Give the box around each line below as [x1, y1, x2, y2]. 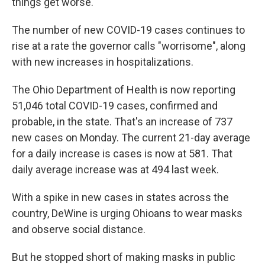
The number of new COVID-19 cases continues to [12, 24, 245, 36]
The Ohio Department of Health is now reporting [12, 83, 235, 96]
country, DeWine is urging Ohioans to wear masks [12, 207, 243, 219]
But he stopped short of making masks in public [12, 251, 235, 263]
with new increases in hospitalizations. [12, 56, 193, 68]
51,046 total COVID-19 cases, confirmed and [12, 99, 218, 112]
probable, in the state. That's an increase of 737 [12, 115, 232, 128]
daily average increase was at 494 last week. [12, 163, 219, 176]
